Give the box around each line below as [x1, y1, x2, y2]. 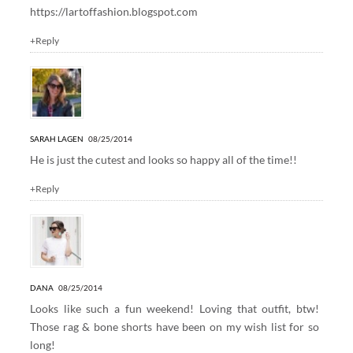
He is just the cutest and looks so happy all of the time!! [29, 153, 297, 167]
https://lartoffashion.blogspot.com [29, 4, 198, 18]
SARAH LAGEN [29, 134, 84, 144]
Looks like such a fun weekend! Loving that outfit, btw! [29, 302, 320, 316]
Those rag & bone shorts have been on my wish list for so [29, 320, 320, 334]
